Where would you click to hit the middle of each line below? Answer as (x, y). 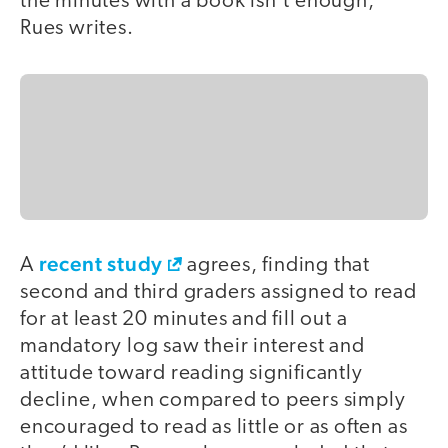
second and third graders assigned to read (218, 292)
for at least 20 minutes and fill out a (184, 319)
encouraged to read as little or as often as (214, 427)
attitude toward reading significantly (191, 373)
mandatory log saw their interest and (192, 346)
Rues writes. (79, 29)
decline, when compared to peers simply (213, 400)
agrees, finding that (276, 265)
